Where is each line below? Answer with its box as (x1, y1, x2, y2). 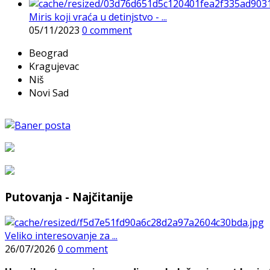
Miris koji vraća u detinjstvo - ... (29, 10, 167, 24)
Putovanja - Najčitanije (5, 189, 133, 204)
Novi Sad (29, 86, 69, 100)
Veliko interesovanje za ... (5, 228, 118, 242)
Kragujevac (29, 60, 79, 74)
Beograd (29, 46, 68, 60)
